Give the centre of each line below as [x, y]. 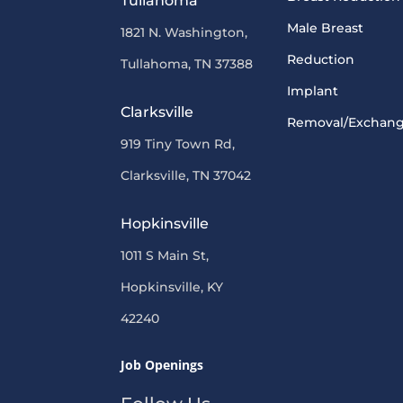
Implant [312, 90]
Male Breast [325, 27]
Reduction [320, 59]
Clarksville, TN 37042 [186, 175]
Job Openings [162, 364]
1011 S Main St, [165, 255]
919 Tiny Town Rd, [178, 143]
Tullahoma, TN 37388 [187, 63]
